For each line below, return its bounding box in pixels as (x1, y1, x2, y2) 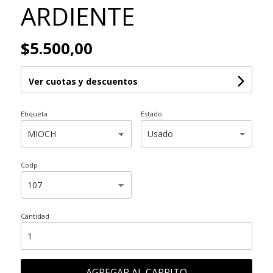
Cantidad (20, 211, 49, 221)
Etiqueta (20, 109, 48, 119)
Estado (141, 109, 163, 119)
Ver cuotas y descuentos (28, 76, 138, 88)
